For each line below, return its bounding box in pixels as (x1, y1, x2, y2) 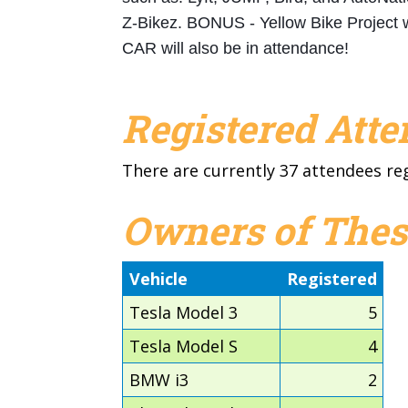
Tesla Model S (128, 334, 238, 357)
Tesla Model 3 (128, 301, 238, 323)
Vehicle (128, 267, 188, 290)
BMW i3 (128, 368, 189, 391)
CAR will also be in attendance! (122, 38, 350, 57)
